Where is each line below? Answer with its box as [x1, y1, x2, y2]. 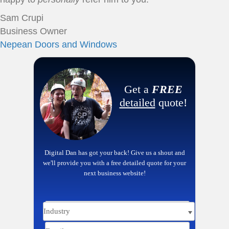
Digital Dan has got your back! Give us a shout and [44, 148, 185, 156]
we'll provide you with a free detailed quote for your [43, 158, 186, 167]
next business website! [83, 169, 146, 177]
